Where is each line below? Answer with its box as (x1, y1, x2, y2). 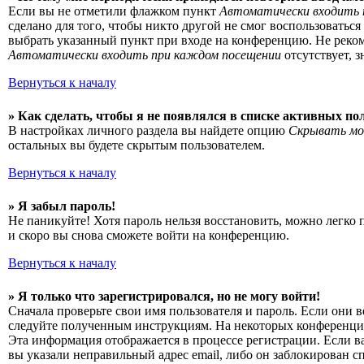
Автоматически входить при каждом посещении (8, 48, 281, 62)
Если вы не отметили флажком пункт (8, 4, 219, 18)
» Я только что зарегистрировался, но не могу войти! (8, 289, 320, 303)
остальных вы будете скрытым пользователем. (8, 138, 265, 152)
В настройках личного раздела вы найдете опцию (8, 123, 288, 137)
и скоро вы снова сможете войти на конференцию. (8, 228, 289, 242)
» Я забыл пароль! (8, 199, 115, 213)
